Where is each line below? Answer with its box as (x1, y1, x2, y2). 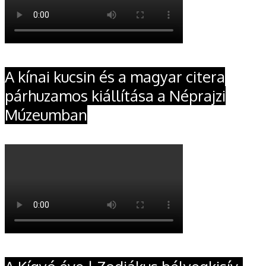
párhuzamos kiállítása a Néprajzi (5, 86, 226, 106)
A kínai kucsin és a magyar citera (5, 67, 225, 87)
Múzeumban (5, 105, 87, 125)
